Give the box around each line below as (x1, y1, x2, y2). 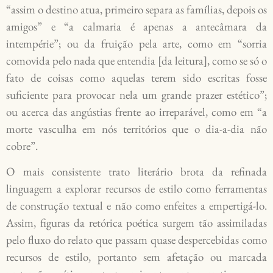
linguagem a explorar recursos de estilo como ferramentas (6, 181, 267, 197)
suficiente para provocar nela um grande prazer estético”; (6, 87, 267, 102)
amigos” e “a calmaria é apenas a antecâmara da (6, 18, 267, 34)
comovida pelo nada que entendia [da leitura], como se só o (6, 52, 267, 68)
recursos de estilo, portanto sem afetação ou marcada (6, 249, 267, 265)
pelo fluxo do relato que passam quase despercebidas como (6, 232, 267, 248)
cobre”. (6, 138, 38, 154)
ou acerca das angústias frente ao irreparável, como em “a (6, 104, 267, 119)
